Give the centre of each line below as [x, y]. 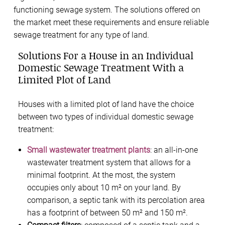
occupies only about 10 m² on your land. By [104, 187]
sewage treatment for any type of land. [81, 35]
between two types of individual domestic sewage [106, 117]
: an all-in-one [174, 150]
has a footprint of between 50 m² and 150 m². [107, 212]
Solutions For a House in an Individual [106, 55]
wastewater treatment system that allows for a [109, 162]
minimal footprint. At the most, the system [101, 175]
